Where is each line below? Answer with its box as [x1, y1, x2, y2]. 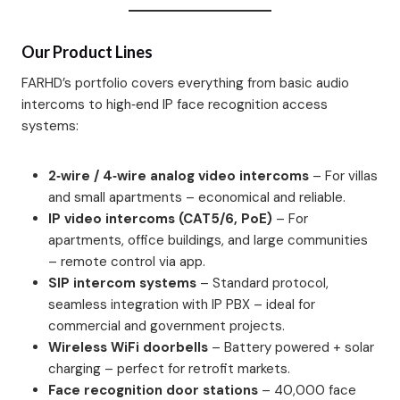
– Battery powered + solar [208, 337, 374, 356]
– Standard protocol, [196, 273, 329, 292]
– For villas [309, 166, 378, 185]
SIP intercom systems [48, 273, 196, 292]
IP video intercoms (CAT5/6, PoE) [48, 209, 272, 228]
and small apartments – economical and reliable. [48, 187, 346, 206]
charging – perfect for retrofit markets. [48, 359, 290, 378]
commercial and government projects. [48, 316, 285, 335]
